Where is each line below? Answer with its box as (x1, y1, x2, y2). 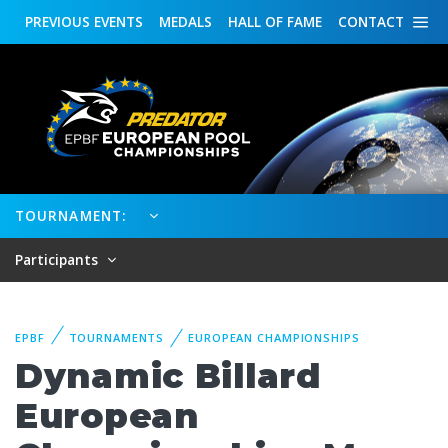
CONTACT (338, 12, 404, 31)
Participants (15, 250, 102, 269)
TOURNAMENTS (68, 330, 165, 345)
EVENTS (90, 12, 143, 31)
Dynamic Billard (15, 355, 321, 398)
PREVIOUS (25, 12, 90, 31)
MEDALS (159, 12, 212, 31)
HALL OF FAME (228, 12, 322, 31)
